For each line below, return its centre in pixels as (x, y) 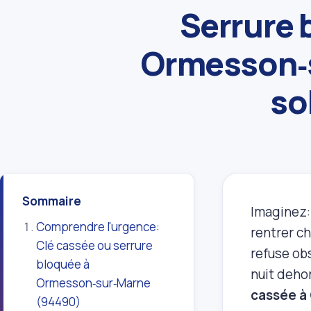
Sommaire (52, 201)
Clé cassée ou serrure (95, 246)
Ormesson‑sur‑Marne (94, 283)
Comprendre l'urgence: (98, 227)
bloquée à (63, 264)
